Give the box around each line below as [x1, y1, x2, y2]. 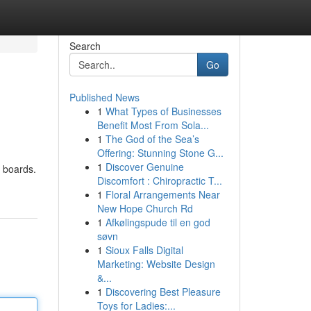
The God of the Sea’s [105, 132, 199, 146]
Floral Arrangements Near [105, 187, 220, 201]
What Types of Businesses [105, 104, 221, 118]
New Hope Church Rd [96, 201, 193, 215]
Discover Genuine [105, 160, 184, 174]
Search [69, 39, 101, 53]
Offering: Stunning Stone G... [96, 146, 224, 160]
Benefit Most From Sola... [96, 118, 209, 132]
